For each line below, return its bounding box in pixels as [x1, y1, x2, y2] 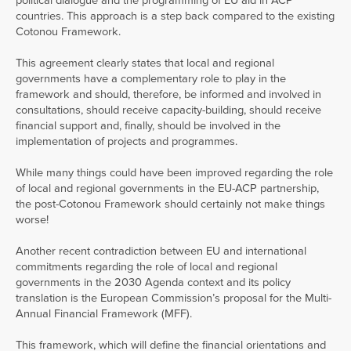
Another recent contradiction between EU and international [16, 244, 306, 258]
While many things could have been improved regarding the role [16, 166, 333, 179]
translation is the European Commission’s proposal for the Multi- [16, 291, 331, 305]
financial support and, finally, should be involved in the [16, 119, 280, 132]
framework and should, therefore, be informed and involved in [16, 88, 321, 101]
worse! [16, 213, 49, 226]
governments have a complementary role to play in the [16, 72, 286, 85]
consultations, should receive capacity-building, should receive [16, 103, 321, 117]
